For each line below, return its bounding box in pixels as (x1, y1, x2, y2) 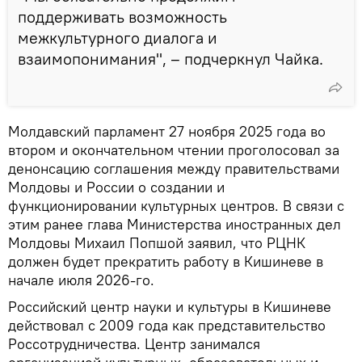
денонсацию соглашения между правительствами (8, 158, 339, 178)
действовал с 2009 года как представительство (8, 315, 326, 335)
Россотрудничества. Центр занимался (8, 334, 260, 353)
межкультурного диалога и (18, 27, 217, 48)
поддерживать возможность (18, 6, 227, 27)
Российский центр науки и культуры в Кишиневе (8, 297, 331, 316)
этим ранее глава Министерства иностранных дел (8, 214, 341, 234)
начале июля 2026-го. (8, 270, 154, 289)
